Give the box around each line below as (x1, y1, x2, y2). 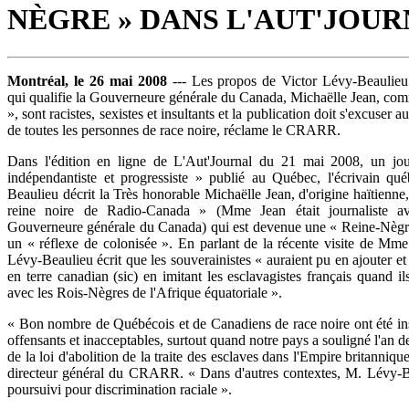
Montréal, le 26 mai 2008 (7, 72, 167, 89)
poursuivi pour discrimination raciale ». (7, 381, 232, 397)
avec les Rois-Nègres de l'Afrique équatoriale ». (7, 284, 282, 300)
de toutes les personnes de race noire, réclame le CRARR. (7, 121, 341, 138)
